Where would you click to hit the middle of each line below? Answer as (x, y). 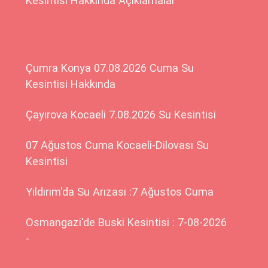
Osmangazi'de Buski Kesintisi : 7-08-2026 (127, 222)
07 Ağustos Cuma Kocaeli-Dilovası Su (118, 145)
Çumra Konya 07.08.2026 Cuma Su (110, 68)
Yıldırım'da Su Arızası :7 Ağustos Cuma (120, 191)
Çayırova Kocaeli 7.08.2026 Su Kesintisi (121, 114)
